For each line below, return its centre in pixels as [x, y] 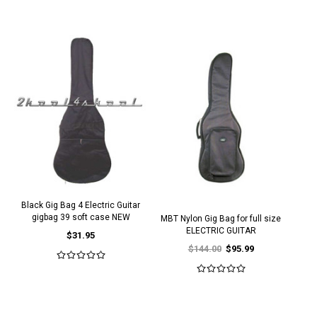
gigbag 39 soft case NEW [81, 217]
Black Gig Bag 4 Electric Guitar [81, 205]
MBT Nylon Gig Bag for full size [221, 219]
